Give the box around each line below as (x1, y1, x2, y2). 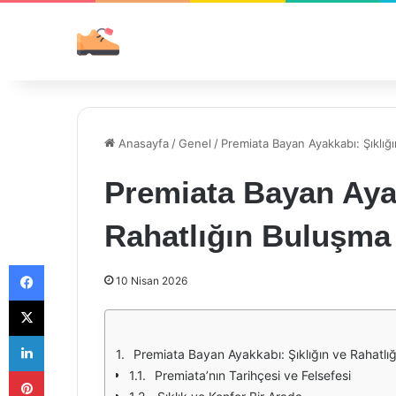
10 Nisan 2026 (116, 274, 187, 287)
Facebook (43, 257, 97, 271)
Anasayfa (115, 136, 169, 150)
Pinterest (43, 363, 94, 377)
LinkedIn (43, 328, 89, 342)
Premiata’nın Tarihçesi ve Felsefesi (155, 368, 351, 383)
